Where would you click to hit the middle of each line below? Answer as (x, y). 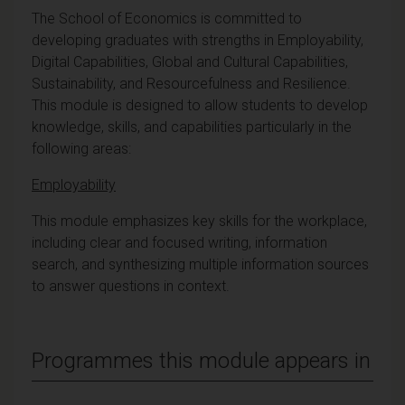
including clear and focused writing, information (179, 242)
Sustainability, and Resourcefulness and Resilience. (191, 83)
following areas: (81, 148)
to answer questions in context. (136, 286)
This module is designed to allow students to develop (200, 105)
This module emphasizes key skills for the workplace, (199, 221)
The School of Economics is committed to (167, 18)
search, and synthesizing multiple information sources (200, 264)
